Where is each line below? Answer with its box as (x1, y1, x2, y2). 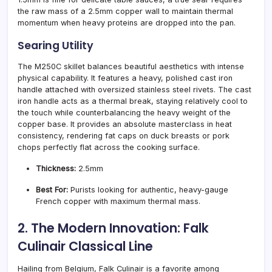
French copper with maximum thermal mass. (36, 196, 200, 206)
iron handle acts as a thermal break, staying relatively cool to (18, 96, 248, 106)
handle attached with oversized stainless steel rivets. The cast (18, 84, 251, 94)
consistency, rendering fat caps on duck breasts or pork (18, 131, 229, 140)
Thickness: (36, 163, 76, 173)
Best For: (36, 185, 68, 194)
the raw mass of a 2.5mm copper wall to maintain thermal (18, 6, 233, 16)
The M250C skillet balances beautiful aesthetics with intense (18, 61, 244, 71)
